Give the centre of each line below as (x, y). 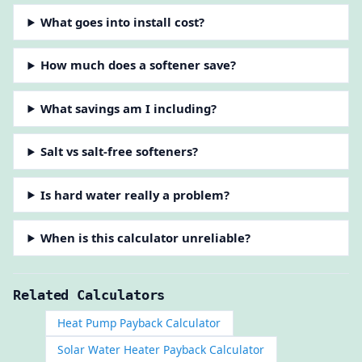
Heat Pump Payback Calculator (139, 323)
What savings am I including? (129, 108)
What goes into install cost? (123, 21)
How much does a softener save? (139, 65)
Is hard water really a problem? (135, 194)
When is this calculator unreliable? (146, 237)
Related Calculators (89, 295)
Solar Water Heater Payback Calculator (161, 349)
